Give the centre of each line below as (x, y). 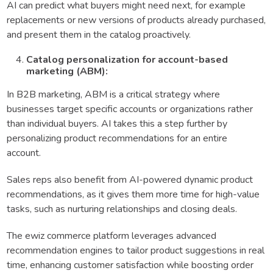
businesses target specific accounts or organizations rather (130, 109)
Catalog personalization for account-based (127, 60)
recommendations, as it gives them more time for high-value (133, 195)
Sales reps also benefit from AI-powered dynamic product (130, 180)
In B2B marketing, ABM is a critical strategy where (113, 95)
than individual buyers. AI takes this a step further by (117, 124)
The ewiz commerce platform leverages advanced (112, 236)
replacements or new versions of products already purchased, (136, 20)
